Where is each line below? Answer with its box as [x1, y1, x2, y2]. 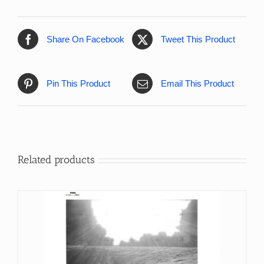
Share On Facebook [47, 34, 124, 44]
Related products [18, 153, 95, 167]
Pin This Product [47, 78, 110, 88]
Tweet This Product [161, 34, 235, 44]
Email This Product [161, 78, 234, 88]
